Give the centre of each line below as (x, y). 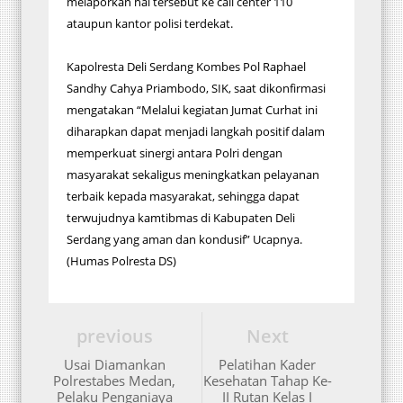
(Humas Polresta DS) (121, 261)
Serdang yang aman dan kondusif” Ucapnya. (184, 239)
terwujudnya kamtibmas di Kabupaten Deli (181, 218)
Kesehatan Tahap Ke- (267, 381)
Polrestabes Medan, (114, 381)
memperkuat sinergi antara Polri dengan (175, 153)
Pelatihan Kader (267, 364)
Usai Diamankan (114, 364)
